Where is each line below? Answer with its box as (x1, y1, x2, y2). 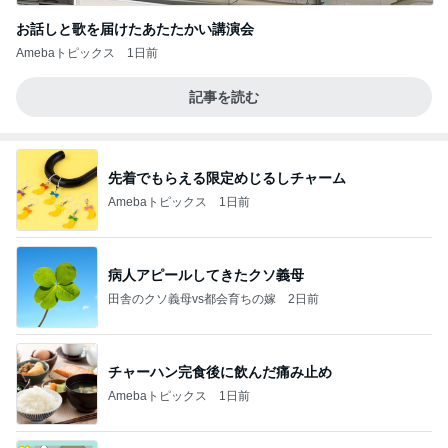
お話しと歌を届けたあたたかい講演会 (16, 21, 254, 37)
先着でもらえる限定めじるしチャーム (108, 169, 346, 186)
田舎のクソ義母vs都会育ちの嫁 (108, 291, 276, 306)
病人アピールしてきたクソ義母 (108, 266, 304, 283)
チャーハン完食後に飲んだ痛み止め (108, 363, 332, 380)
